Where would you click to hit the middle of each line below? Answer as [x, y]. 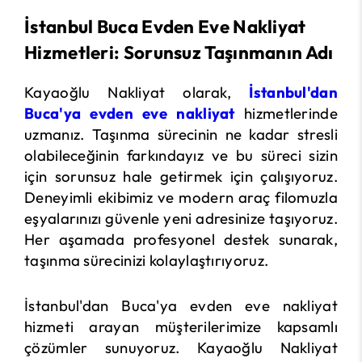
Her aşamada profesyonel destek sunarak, [181, 239]
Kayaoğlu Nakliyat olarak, [137, 92]
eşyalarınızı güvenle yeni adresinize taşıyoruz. [181, 218]
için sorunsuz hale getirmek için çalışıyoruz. [181, 176]
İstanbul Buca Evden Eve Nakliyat [165, 27]
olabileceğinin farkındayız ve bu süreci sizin [181, 155]
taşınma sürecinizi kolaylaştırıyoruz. [147, 260]
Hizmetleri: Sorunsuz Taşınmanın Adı [179, 53]
